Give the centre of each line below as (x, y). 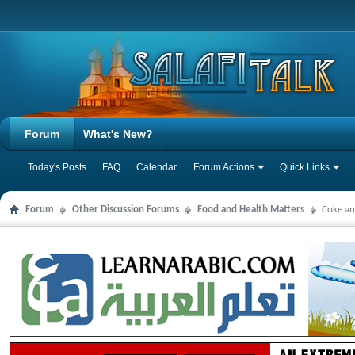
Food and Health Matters (251, 210)
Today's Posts (57, 167)
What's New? (118, 134)
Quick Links (305, 167)
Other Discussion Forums (126, 210)
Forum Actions (224, 167)
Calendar (157, 167)
